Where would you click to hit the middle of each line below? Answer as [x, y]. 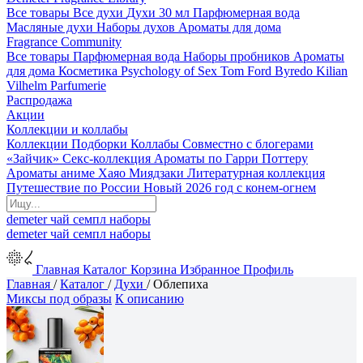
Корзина [154, 269]
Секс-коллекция [107, 158]
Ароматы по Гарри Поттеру [231, 158]
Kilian [332, 71]
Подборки [99, 144]
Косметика [88, 71]
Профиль [268, 269]
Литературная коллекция [256, 173]
